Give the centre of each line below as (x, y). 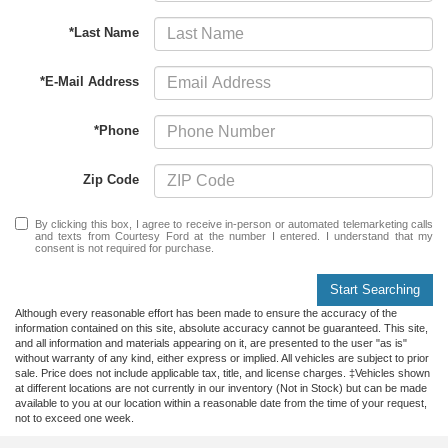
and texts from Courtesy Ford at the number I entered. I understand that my (234, 236)
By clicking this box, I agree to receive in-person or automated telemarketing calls (234, 224)
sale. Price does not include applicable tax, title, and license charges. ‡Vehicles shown (222, 373)
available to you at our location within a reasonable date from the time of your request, (221, 403)
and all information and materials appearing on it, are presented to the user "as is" (211, 343)
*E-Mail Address (90, 81)
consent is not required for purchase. (124, 248)
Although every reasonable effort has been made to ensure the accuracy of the (206, 313)
